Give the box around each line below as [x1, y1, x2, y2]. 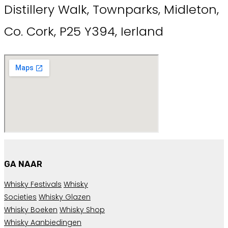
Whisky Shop [60, 205, 105, 215]
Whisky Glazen [39, 192, 91, 203]
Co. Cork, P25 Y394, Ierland [4, 22, 163, 40]
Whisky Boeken [4, 205, 58, 215]
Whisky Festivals [4, 179, 62, 190]
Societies [4, 192, 37, 203]
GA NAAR [4, 159, 42, 169]
